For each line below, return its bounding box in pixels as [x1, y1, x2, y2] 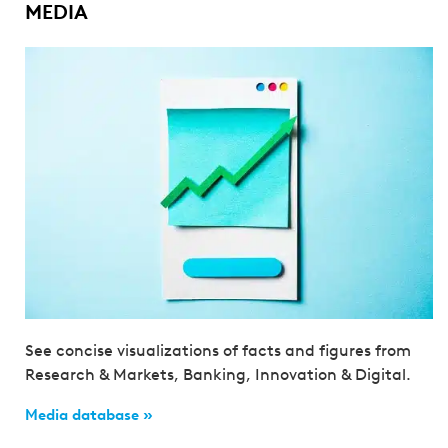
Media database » [25, 406, 153, 425]
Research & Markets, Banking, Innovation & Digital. [25, 365, 411, 385]
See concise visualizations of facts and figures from [25, 341, 411, 361]
